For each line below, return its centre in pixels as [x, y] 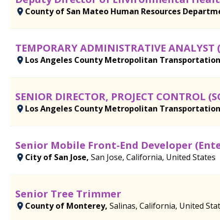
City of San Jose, [58, 157]
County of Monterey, [67, 206]
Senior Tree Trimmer [68, 193]
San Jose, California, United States [153, 157]
